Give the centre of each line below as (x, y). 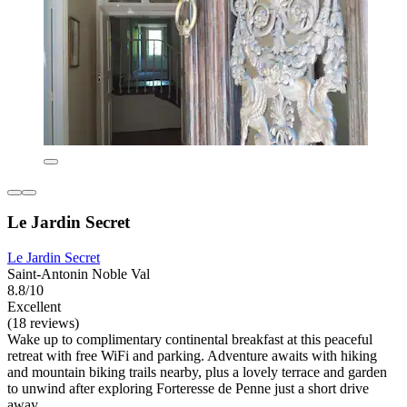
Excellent (34, 307)
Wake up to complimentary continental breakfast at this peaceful (190, 340)
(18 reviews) (43, 323)
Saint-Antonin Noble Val (79, 274)
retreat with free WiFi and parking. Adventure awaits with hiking (192, 356)
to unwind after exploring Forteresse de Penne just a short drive (188, 389)
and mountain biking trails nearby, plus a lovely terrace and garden (197, 372)
